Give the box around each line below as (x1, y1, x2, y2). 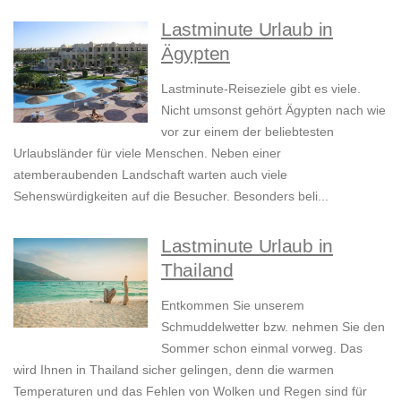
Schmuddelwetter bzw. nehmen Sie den (161, 320, 385, 335)
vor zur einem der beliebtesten (161, 124, 334, 140)
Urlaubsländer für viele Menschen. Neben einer (13, 146, 281, 161)
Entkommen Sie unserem (161, 298, 304, 313)
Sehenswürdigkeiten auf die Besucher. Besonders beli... (13, 189, 328, 204)
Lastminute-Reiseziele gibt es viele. (161, 81, 361, 97)
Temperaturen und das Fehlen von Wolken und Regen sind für (13, 384, 367, 399)
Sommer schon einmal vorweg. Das (161, 341, 363, 356)
